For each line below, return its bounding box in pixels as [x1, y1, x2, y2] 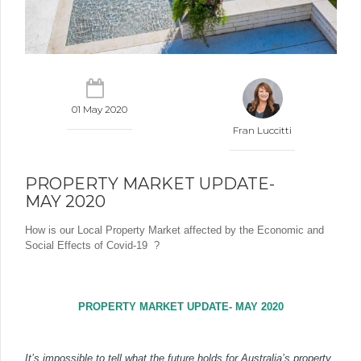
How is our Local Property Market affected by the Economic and [25, 224, 324, 237]
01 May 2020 [71, 103, 127, 116]
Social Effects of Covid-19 [25, 239, 147, 252]
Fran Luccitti [233, 124, 293, 137]
